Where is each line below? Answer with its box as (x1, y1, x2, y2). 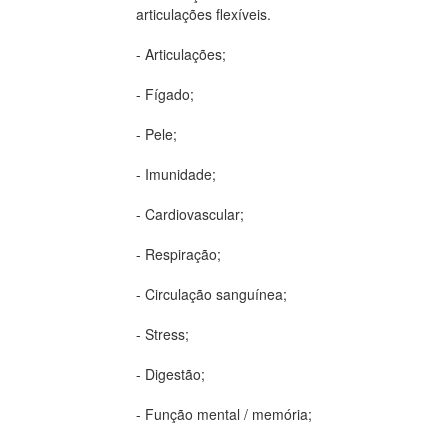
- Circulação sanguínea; (136, 283, 287, 304)
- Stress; (136, 323, 189, 344)
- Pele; (136, 123, 177, 144)
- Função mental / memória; (136, 403, 312, 424)
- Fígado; (136, 83, 194, 104)
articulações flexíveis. (136, 3, 271, 24)
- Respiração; (136, 243, 221, 264)
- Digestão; (136, 363, 205, 384)
